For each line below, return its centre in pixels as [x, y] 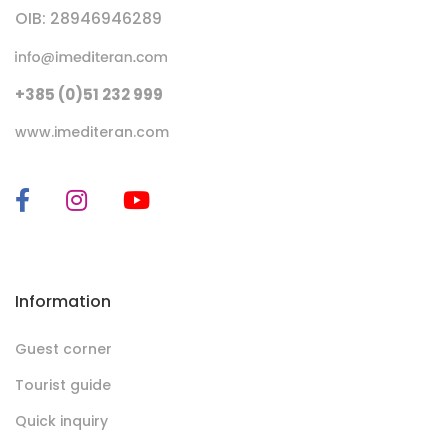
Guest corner [63, 349]
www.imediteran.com [92, 132]
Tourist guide [63, 385]
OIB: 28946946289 [88, 19]
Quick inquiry [61, 421]
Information [63, 302]
